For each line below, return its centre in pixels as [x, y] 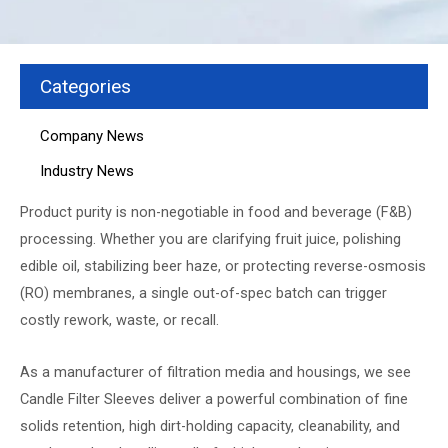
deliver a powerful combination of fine [281, 399]
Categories [85, 86]
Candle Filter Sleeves [87, 399]
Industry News [87, 171]
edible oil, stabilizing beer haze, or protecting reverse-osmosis [223, 265]
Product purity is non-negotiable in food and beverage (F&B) [216, 211]
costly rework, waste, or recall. [119, 319]
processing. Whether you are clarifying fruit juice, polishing [210, 238]
